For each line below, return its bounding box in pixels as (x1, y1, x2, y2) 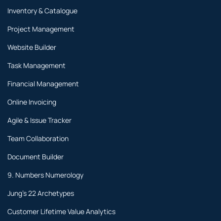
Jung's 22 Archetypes (7, 188, 74, 198)
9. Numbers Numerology (7, 170, 83, 180)
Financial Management (7, 79, 79, 89)
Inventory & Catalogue (7, 6, 77, 16)
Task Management (7, 61, 66, 71)
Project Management (7, 24, 74, 34)
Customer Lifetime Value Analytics (7, 207, 115, 217)
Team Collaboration (7, 134, 69, 144)
